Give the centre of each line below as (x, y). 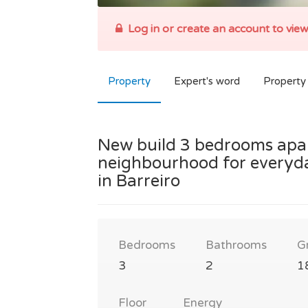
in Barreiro (139, 181)
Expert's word (207, 81)
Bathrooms (236, 245)
